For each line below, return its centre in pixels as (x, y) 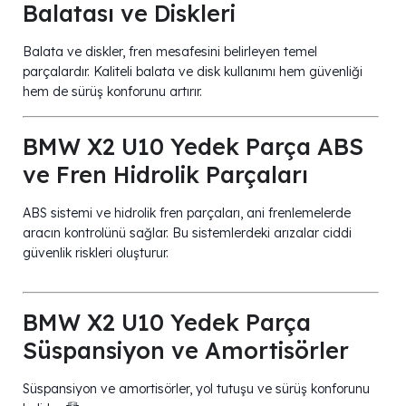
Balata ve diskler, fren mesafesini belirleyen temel (170, 51)
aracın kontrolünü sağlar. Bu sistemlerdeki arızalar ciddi (187, 232)
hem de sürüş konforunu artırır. (112, 91)
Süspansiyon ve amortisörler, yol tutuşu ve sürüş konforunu (196, 388)
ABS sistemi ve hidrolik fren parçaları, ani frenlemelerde (187, 213)
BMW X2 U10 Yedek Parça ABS (193, 146)
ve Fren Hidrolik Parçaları (165, 174)
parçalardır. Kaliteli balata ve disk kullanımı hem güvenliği (193, 71)
